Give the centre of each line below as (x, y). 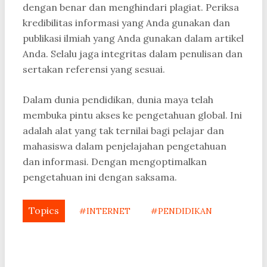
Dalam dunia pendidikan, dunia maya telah (118, 100)
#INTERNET (105, 211)
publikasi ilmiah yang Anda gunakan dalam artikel (133, 38)
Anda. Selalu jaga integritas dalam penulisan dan (133, 54)
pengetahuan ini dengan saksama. (100, 177)
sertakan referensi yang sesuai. (94, 69)
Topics (44, 211)
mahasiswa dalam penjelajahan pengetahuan (125, 146)
